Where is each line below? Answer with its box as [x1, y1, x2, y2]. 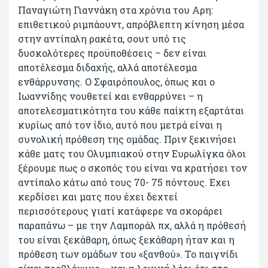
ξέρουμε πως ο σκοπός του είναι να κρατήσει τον [18, 161, 247, 174]
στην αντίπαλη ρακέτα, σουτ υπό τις [18, 32, 186, 45]
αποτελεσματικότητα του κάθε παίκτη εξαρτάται [18, 103, 244, 117]
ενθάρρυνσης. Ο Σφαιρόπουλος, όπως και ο [18, 75, 215, 88]
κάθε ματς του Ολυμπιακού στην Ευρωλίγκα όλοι [18, 147, 246, 160]
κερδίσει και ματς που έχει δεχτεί [18, 190, 178, 203]
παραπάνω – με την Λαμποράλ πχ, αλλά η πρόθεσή [18, 218, 246, 232]
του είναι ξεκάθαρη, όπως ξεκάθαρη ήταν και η [18, 233, 234, 246]
